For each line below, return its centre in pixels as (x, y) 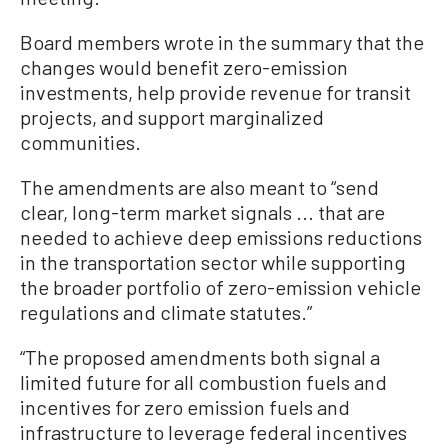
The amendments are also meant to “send (199, 187)
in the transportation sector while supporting (213, 262)
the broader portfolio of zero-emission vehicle (220, 287)
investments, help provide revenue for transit (215, 92)
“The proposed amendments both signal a (200, 357)
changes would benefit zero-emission (184, 67)
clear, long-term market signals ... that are (202, 212)
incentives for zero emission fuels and (185, 407)
